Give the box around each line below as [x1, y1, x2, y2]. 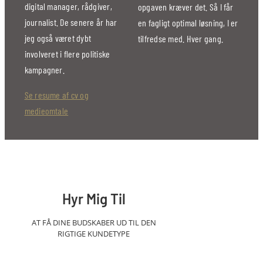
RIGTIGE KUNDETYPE [58, 228, 130, 240]
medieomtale [24, 104, 69, 116]
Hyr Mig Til [62, 190, 126, 208]
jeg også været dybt [24, 32, 92, 43]
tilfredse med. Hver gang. [137, 32, 223, 44]
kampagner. [24, 63, 65, 75]
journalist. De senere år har [24, 16, 117, 28]
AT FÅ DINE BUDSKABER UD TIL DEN [31, 217, 156, 228]
